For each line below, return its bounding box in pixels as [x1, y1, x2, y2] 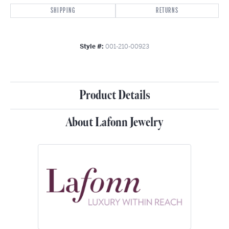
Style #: [80, 42, 104, 51]
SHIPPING [50, 5, 76, 15]
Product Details [79, 87, 150, 103]
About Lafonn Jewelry [65, 114, 164, 130]
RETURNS [156, 5, 179, 15]
